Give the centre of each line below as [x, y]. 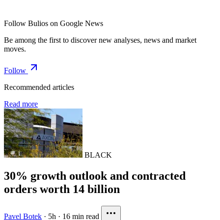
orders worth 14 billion [62, 189]
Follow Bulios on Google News [54, 23]
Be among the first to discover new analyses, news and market [100, 40]
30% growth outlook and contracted [95, 176]
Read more [21, 104]
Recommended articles [39, 87]
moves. [15, 49]
